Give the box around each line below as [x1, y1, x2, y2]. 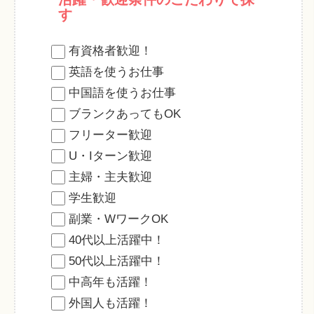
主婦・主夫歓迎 [68, 170, 152, 184]
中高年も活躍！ [68, 275, 152, 289]
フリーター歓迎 [68, 128, 152, 142]
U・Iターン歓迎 [68, 149, 152, 163]
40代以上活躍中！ [68, 233, 165, 247]
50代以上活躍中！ [68, 254, 165, 268]
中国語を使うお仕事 [68, 86, 176, 100]
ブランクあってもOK [68, 107, 181, 121]
